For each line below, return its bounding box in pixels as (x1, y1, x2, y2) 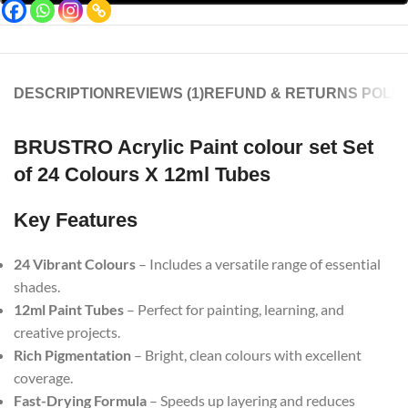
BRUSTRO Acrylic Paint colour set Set (14, 136, 373, 159)
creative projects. (14, 323, 120, 342)
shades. (14, 278, 60, 296)
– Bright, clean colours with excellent (131, 346, 362, 364)
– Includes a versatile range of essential (136, 255, 381, 273)
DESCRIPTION (14, 86, 115, 102)
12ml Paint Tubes (14, 301, 124, 319)
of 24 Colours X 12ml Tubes (14, 163, 270, 187)
